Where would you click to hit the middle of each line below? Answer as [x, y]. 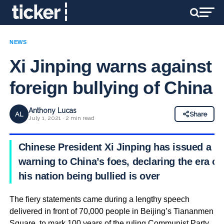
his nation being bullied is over [89, 176]
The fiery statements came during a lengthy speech [99, 199]
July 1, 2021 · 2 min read [61, 118]
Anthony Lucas [52, 110]
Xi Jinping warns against [110, 66]
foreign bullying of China [111, 88]
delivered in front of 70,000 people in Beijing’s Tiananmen [111, 211]
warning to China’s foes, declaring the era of [120, 161]
